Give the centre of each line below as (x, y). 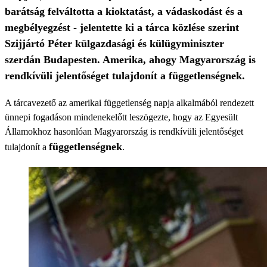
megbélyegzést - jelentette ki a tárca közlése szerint (122, 27)
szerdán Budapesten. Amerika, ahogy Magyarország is (130, 60)
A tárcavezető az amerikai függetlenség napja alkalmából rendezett (129, 103)
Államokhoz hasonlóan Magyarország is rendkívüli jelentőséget (124, 131)
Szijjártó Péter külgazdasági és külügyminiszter (114, 44)
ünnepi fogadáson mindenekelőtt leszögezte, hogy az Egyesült (121, 117)
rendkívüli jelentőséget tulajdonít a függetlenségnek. (125, 76)
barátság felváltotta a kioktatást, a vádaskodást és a (124, 11)
